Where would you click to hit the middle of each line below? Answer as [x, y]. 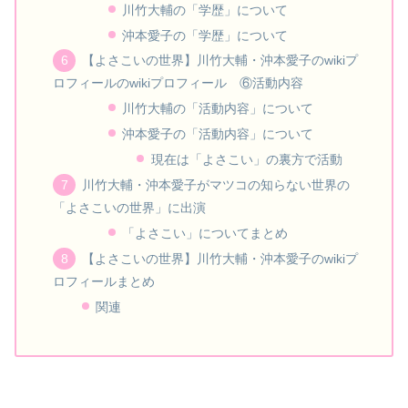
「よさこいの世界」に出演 [130, 207]
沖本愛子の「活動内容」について [217, 134]
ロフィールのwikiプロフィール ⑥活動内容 [178, 83]
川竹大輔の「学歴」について [204, 10]
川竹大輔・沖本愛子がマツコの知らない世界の [215, 184]
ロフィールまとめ [104, 281]
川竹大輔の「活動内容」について [217, 109]
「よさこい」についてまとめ [204, 233]
